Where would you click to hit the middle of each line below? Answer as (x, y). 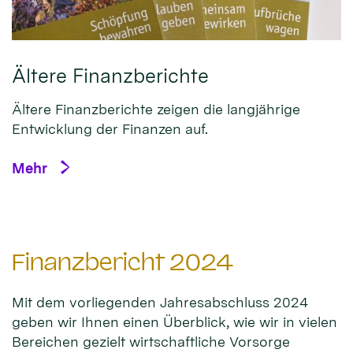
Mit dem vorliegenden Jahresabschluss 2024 (160, 303)
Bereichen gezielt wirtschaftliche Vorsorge (151, 342)
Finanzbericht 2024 (123, 263)
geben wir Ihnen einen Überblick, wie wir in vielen (175, 322)
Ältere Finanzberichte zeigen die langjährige (156, 110)
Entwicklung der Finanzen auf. (110, 129)
